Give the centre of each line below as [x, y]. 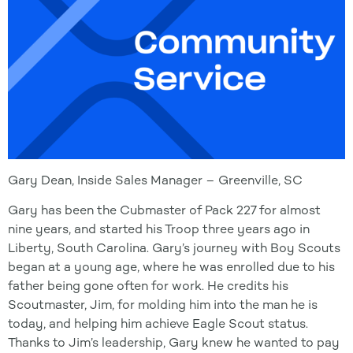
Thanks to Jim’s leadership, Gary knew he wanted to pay [174, 343]
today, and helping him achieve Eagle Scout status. [158, 324]
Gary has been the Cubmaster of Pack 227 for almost [164, 210]
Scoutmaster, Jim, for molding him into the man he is [163, 305]
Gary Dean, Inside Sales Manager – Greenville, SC [155, 180]
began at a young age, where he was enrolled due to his [171, 267]
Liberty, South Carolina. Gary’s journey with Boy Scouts [174, 248]
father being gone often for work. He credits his [148, 286]
